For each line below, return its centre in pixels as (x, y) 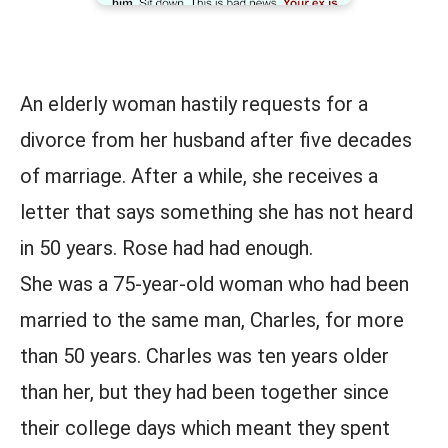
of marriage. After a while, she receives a (199, 176)
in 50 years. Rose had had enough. (166, 248)
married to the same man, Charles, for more (212, 320)
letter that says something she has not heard (216, 212)
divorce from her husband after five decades (216, 140)
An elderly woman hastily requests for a (194, 104)
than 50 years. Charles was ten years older (204, 356)
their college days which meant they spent (205, 428)
